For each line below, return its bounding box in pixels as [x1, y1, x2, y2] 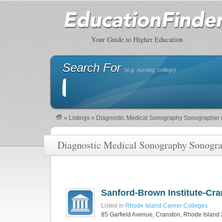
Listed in [101, 202, 125, 209]
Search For [62, 61, 124, 74]
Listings [69, 114, 90, 121]
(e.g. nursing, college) [124, 67, 176, 73]
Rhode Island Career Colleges [125, 202, 208, 209]
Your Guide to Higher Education [91, 35, 183, 44]
